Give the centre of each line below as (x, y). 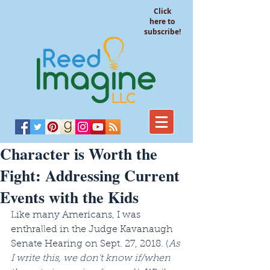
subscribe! (162, 32)
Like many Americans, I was (77, 215)
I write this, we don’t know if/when (92, 259)
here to (162, 21)
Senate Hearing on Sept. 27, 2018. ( (90, 244)
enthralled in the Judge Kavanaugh (93, 230)
